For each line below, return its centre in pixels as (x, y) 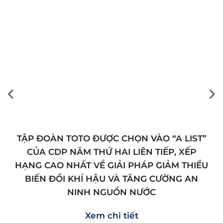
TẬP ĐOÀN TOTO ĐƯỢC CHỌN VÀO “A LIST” (111, 138)
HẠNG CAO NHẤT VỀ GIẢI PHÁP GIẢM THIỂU (111, 165)
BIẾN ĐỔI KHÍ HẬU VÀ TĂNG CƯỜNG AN (111, 178)
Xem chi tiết (111, 215)
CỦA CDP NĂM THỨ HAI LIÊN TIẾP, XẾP (111, 152)
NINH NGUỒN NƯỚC (111, 192)
